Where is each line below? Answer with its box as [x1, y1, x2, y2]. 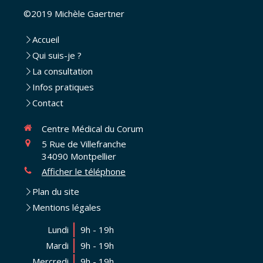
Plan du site [32, 185, 79, 197]
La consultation [32, 65, 93, 77]
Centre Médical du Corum [42, 122, 143, 134]
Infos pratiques [32, 80, 94, 93]
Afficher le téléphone [42, 165, 126, 177]
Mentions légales [32, 201, 101, 213]
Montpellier [70, 150, 116, 162]
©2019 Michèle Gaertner [23, 7, 124, 19]
